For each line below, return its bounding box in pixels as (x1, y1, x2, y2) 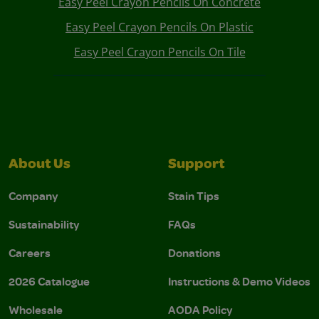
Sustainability (9, 216, 80, 233)
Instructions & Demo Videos (168, 273, 310, 290)
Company (9, 188, 58, 204)
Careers (9, 245, 51, 261)
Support (168, 158, 225, 173)
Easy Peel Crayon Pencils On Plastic (66, 19, 253, 36)
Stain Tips (168, 188, 219, 204)
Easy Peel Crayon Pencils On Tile (73, 44, 246, 61)
